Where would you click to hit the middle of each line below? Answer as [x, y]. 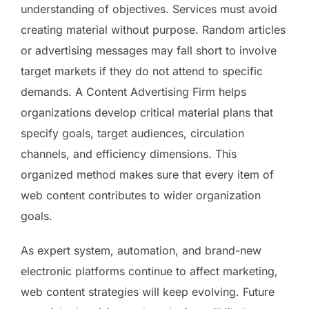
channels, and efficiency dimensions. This [129, 153]
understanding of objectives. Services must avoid [149, 9]
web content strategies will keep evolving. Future [148, 291]
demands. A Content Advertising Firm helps [133, 91]
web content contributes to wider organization [141, 195]
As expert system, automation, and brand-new [141, 250]
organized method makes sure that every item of [147, 174]
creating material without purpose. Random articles [153, 29]
